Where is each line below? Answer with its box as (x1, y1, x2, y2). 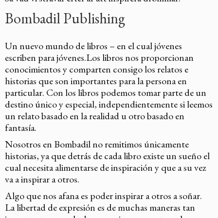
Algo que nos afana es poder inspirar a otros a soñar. (5, 189, 202, 202)
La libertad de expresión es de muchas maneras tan (5, 200, 195, 214)
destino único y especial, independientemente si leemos (5, 97, 213, 110)
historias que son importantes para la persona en (5, 74, 187, 87)
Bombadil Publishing (5, 8, 125, 28)
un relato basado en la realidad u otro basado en (5, 109, 184, 122)
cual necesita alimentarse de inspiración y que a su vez (5, 161, 206, 174)
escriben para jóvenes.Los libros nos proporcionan (5, 51, 194, 64)
